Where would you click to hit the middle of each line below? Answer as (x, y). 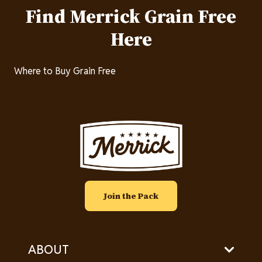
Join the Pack (131, 196)
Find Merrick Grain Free (131, 16)
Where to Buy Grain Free (65, 71)
